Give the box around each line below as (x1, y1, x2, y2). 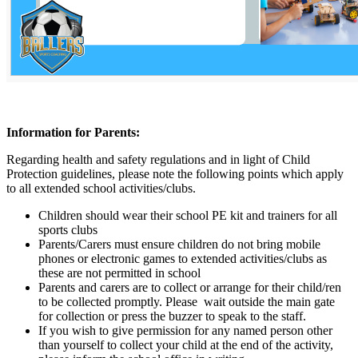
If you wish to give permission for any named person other (38, 323, 332, 337)
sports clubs (38, 222, 97, 237)
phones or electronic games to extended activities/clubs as (38, 251, 327, 265)
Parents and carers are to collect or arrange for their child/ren (38, 280, 341, 294)
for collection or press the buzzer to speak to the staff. (38, 308, 309, 323)
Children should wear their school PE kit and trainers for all (38, 208, 337, 222)
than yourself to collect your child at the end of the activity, (38, 337, 333, 352)
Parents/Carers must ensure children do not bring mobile (38, 237, 320, 251)
